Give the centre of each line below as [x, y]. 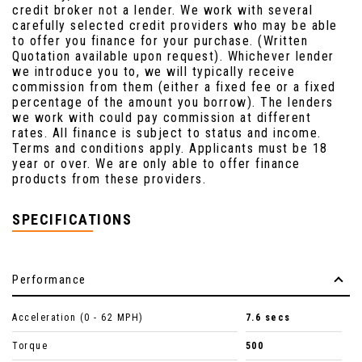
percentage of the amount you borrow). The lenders [173, 103]
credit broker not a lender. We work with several [162, 11]
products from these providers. [109, 179]
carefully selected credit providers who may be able [175, 26]
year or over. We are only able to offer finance [156, 164]
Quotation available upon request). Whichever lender [173, 57]
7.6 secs [268, 318]
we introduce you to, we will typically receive [154, 72]
